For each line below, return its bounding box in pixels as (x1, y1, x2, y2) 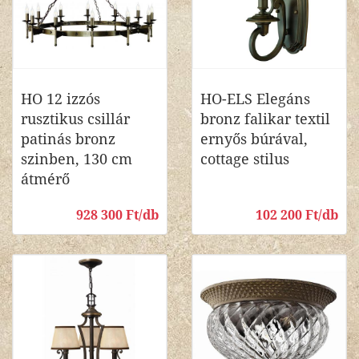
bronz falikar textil (200, 111, 330, 127)
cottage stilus (200, 151, 289, 167)
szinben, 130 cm (21, 151, 132, 167)
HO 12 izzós (21, 91, 100, 107)
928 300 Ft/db (76, 208, 159, 223)
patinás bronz (21, 131, 115, 147)
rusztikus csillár (21, 111, 130, 127)
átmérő (21, 171, 70, 188)
